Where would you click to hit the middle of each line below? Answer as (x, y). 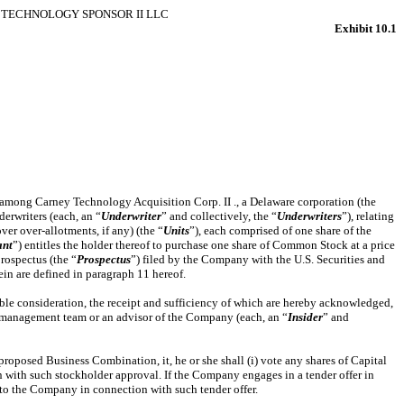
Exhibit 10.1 (366, 28)
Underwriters (309, 216)
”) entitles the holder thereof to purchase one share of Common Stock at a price (204, 245)
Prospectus (104, 259)
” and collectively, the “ (219, 216)
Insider (305, 317)
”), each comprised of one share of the (280, 230)
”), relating (368, 216)
